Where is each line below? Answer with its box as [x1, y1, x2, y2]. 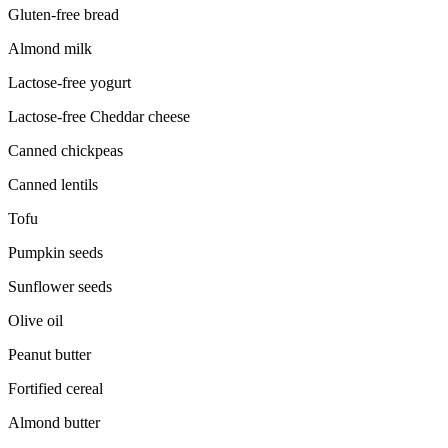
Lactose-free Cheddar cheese [8, 108, 190, 126]
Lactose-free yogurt [8, 74, 131, 92]
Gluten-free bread [8, 6, 119, 24]
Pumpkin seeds [8, 244, 103, 262]
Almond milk [8, 40, 92, 58]
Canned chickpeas [8, 142, 123, 160]
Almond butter [8, 414, 100, 432]
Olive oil [8, 312, 63, 330]
